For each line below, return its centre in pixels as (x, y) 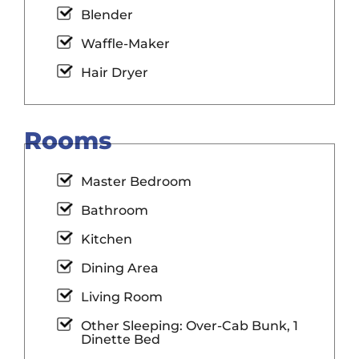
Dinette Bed (121, 339)
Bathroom (115, 211)
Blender (107, 15)
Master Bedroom (136, 182)
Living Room (122, 297)
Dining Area (120, 268)
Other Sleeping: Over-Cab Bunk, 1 (133, 326)
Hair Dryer (115, 73)
